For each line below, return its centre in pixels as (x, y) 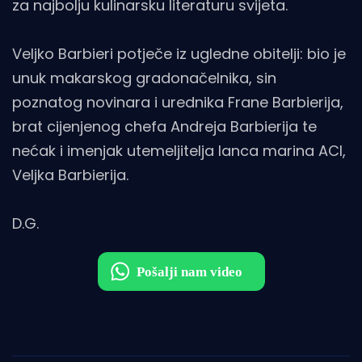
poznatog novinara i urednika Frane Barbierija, (178, 103)
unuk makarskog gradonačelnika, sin (144, 78)
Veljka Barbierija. (70, 175)
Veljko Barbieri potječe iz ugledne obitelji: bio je (179, 54)
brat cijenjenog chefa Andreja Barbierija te (164, 127)
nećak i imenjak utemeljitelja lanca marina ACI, (179, 151)
